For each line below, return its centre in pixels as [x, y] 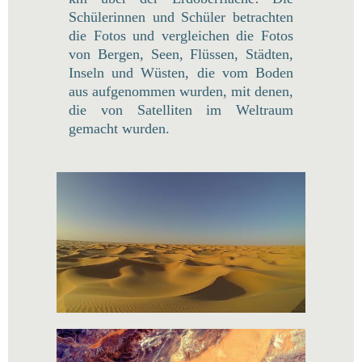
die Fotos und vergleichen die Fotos [181, 36]
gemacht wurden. [119, 129]
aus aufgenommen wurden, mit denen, [181, 92]
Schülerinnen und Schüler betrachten [181, 17]
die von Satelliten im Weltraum [181, 110]
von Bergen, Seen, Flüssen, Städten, [181, 55]
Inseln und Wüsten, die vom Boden [181, 73]
